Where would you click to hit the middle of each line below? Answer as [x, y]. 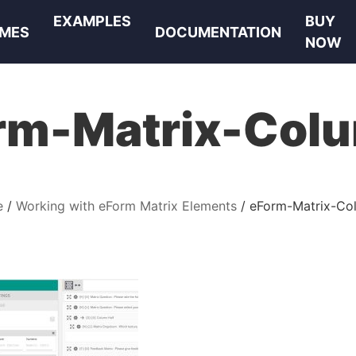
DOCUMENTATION [219, 32]
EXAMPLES [93, 21]
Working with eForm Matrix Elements [126, 206]
